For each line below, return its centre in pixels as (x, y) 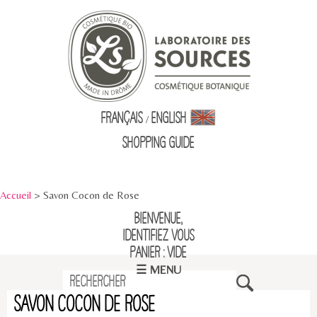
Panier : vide (158, 253)
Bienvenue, (158, 219)
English (171, 119)
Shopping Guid (156, 143)
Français (122, 119)
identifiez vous (158, 236)
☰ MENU (158, 270)
